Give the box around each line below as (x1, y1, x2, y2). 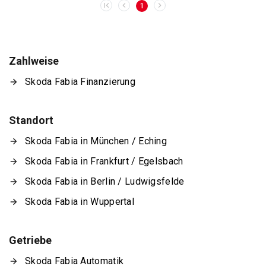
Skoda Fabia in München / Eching (25, 135, 167, 147)
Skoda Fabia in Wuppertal (25, 195, 134, 207)
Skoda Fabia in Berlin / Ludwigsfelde (25, 175, 185, 187)
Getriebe (9, 233, 52, 246)
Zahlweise (9, 54, 59, 67)
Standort (9, 113, 53, 126)
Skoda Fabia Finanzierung (25, 75, 135, 87)
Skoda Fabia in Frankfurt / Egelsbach (25, 155, 183, 167)
